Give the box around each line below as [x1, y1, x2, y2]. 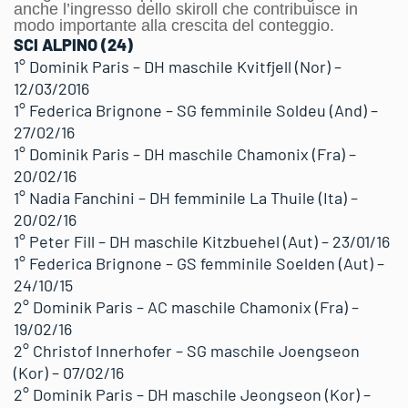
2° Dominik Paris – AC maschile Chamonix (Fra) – [14, 297, 359, 317]
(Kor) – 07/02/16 [14, 362, 124, 382]
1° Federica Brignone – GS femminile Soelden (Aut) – [14, 253, 384, 273]
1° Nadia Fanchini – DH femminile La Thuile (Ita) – [14, 188, 358, 208]
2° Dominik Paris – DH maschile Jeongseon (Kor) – [14, 384, 371, 404]
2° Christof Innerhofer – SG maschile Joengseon [14, 341, 360, 361]
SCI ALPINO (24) [14, 35, 133, 55]
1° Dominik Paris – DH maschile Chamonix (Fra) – [14, 144, 356, 164]
